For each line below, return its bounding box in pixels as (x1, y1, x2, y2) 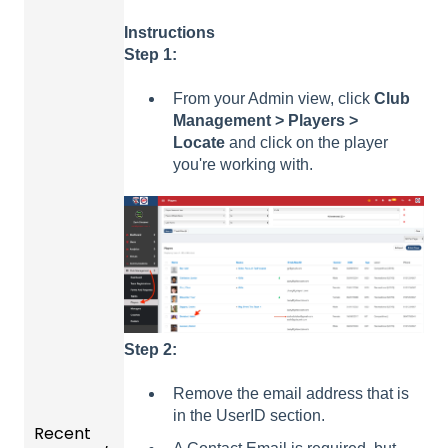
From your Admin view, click (173, 90, 374, 108)
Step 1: (124, 45, 177, 63)
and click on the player (225, 134, 388, 152)
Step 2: (124, 340, 177, 358)
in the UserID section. (173, 407, 325, 425)
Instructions (124, 23, 215, 41)
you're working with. (173, 156, 313, 174)
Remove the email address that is (173, 385, 409, 403)
